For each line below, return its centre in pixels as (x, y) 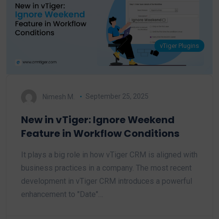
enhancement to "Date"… (62, 194)
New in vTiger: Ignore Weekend (98, 120)
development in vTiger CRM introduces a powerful (107, 181)
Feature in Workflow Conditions (100, 133)
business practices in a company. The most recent (106, 168)
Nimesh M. (59, 97)
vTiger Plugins (180, 46)
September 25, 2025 (117, 97)
